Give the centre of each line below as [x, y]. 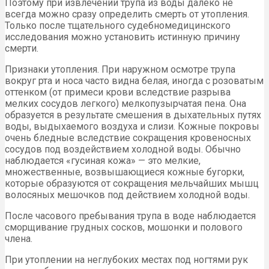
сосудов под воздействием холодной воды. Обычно [123, 150]
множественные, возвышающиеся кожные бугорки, [125, 172]
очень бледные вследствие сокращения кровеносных [128, 138]
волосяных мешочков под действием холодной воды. [127, 195]
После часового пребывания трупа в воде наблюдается [130, 216]
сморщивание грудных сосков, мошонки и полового [124, 228]
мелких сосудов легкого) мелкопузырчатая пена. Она [125, 104]
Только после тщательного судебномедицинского [118, 26]
